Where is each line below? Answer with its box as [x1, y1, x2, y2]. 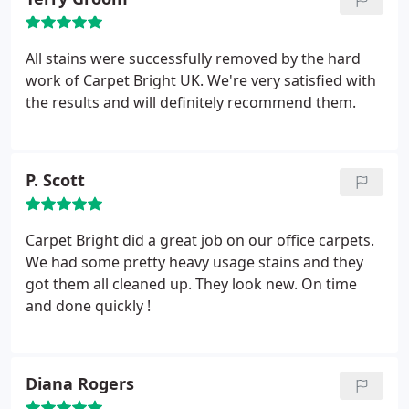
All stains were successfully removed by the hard [26, 48, 361, 68]
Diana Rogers [26, 372, 134, 394]
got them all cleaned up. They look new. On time [26, 274, 357, 294]
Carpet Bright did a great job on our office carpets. [26, 230, 374, 250]
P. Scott [26, 169, 85, 191]
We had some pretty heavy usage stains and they [26, 252, 363, 272]
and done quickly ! [26, 296, 151, 316]
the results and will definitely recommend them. [26, 92, 356, 112]
